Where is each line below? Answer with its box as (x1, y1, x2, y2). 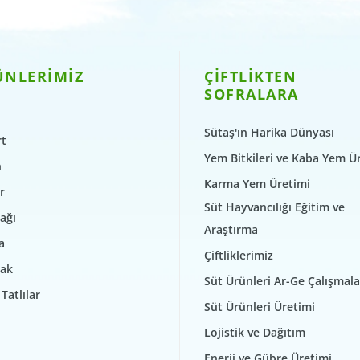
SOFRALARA (204, 84, 299, 104)
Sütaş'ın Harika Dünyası (204, 125, 334, 141)
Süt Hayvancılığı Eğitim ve (204, 199, 345, 215)
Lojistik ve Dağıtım (204, 325, 305, 341)
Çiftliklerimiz (204, 247, 273, 264)
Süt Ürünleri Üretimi (204, 299, 315, 315)
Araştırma (204, 222, 258, 238)
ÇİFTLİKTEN (204, 67, 297, 87)
